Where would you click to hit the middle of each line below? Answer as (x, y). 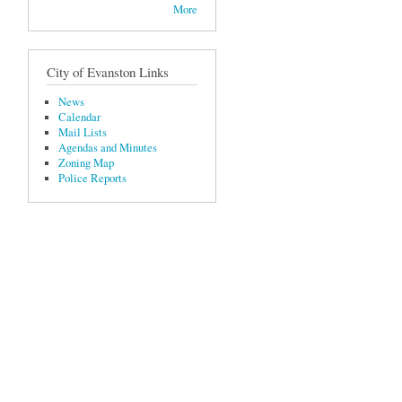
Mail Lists (82, 132)
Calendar (79, 117)
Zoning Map (86, 162)
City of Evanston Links (108, 71)
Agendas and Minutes (107, 147)
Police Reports (92, 178)
